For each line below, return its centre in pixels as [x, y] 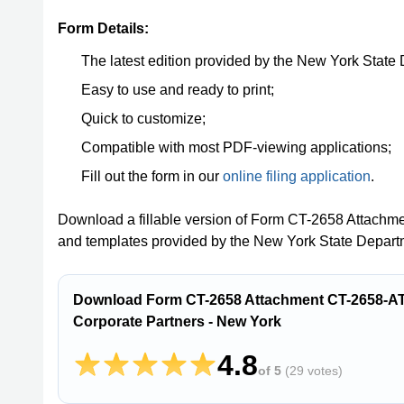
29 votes [314, 371]
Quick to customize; [143, 119]
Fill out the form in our [152, 176]
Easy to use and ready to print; [178, 90]
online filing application [297, 176]
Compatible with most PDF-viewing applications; [236, 147]
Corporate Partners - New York [177, 321]
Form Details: [103, 28]
